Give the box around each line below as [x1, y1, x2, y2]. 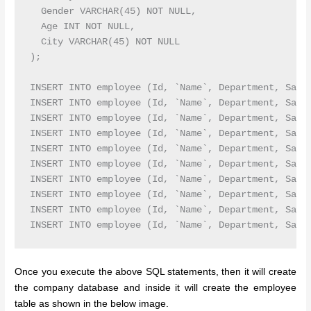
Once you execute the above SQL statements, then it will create [15, 266, 296, 277]
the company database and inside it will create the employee [15, 282, 296, 293]
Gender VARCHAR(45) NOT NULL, [29, 6, 196, 17]
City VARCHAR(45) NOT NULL [29, 37, 180, 48]
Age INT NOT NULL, [29, 22, 135, 33]
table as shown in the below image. [15, 298, 169, 309]
